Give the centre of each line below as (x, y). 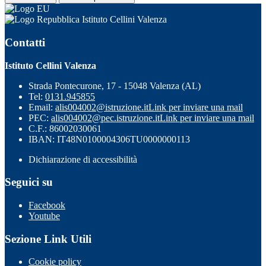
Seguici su (29, 182)
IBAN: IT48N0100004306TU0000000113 (109, 139)
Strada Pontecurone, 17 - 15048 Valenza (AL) (115, 85)
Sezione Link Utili (48, 239)
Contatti (25, 42)
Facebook (47, 205)
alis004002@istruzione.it (102, 107)
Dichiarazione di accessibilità (83, 159)
